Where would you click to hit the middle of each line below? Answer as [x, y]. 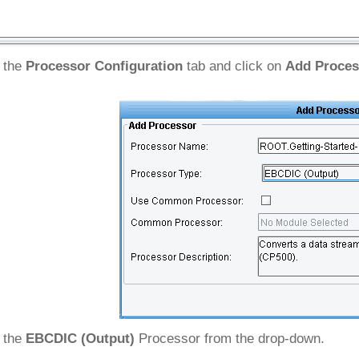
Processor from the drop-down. [230, 339]
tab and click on [234, 66]
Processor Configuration [104, 66]
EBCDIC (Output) [80, 339]
